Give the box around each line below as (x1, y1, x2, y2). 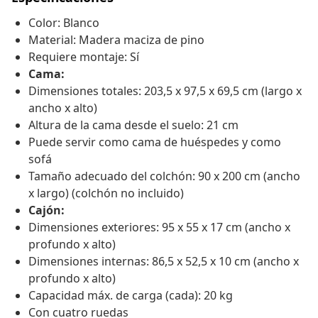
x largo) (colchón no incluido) (28, 185, 184, 202)
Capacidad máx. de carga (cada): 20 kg (28, 287, 233, 304)
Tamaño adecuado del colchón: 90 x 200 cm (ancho (28, 168, 300, 185)
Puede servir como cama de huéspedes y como (28, 134, 281, 150)
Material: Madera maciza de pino (28, 32, 204, 48)
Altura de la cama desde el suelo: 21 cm (28, 117, 238, 133)
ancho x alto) (28, 100, 97, 116)
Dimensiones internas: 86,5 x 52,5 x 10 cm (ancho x (28, 253, 299, 270)
